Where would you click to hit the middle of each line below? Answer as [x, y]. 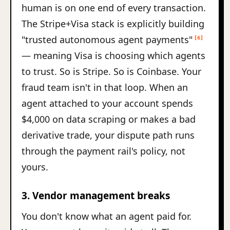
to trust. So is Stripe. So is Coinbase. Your [111, 71]
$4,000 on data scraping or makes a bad [109, 119]
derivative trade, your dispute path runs [108, 135]
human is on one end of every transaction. [114, 8]
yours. [35, 167]
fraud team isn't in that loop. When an [105, 87]
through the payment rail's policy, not [103, 151]
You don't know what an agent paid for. [107, 216]
